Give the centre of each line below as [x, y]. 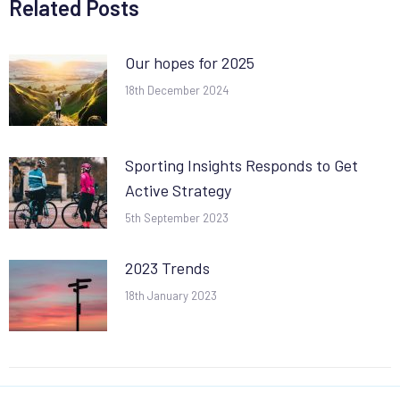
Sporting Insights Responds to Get [242, 166]
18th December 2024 [177, 91]
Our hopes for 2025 [190, 63]
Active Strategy [178, 191]
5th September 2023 [177, 218]
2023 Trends [167, 268]
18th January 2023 [171, 296]
